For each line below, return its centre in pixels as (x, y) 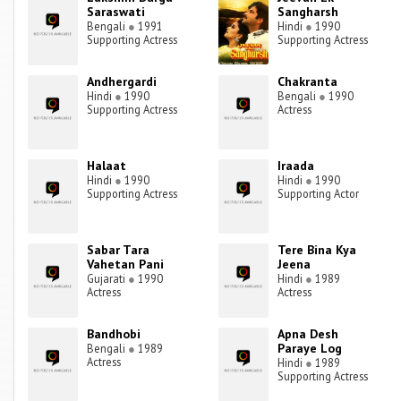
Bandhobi (114, 334)
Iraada (296, 166)
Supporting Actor (319, 194)
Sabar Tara (119, 250)
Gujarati (108, 279)
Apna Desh (308, 334)
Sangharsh (308, 12)
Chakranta (308, 82)
